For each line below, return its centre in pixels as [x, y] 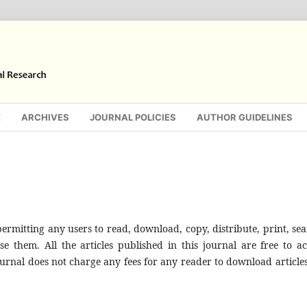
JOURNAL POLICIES [133, 117]
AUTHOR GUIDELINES [245, 117]
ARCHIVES [45, 117]
